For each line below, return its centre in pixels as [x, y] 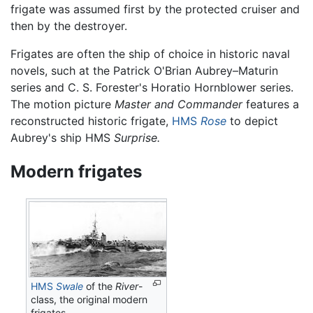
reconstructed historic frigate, [91, 121]
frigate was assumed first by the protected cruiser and [155, 9]
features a [271, 104]
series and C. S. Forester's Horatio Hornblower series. [152, 87]
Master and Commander [179, 104]
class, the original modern [89, 300]
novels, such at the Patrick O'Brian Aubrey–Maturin [144, 70]
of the [100, 286]
